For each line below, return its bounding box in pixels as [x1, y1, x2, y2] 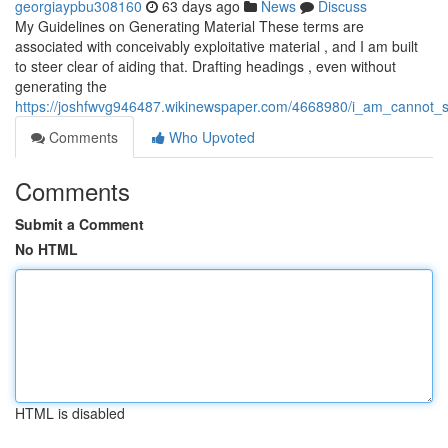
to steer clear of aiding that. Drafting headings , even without [15, 56, 396, 76]
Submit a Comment [15, 214, 144, 234]
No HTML [15, 239, 78, 259]
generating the [15, 76, 107, 96]
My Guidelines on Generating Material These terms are [15, 16, 364, 36]
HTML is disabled [15, 403, 125, 423]
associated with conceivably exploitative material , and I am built [15, 36, 418, 56]
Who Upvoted [165, 127, 255, 147]
